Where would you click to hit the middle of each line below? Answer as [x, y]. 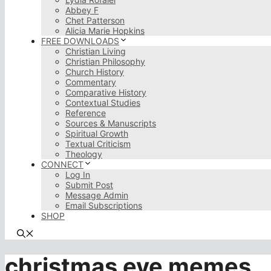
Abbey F [82, 10]
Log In [78, 175]
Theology [84, 154]
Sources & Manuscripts [111, 123]
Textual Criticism [98, 144]
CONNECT [62, 164]
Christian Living [96, 51]
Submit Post [89, 185]
